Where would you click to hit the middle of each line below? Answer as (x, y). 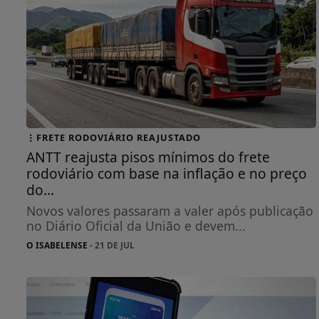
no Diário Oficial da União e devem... (136, 225)
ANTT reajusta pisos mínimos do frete (148, 157)
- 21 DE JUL (111, 245)
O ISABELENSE (57, 245)
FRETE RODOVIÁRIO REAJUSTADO (119, 137)
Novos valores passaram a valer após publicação (170, 210)
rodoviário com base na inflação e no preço (167, 173)
